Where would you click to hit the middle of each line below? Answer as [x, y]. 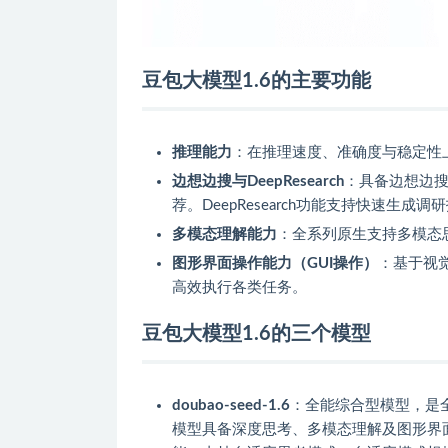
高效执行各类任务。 [239, 287]
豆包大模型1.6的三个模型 [256, 333]
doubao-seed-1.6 [231, 405]
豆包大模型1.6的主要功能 [256, 80]
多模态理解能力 [224, 234]
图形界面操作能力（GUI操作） [275, 263]
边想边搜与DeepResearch [258, 181]
